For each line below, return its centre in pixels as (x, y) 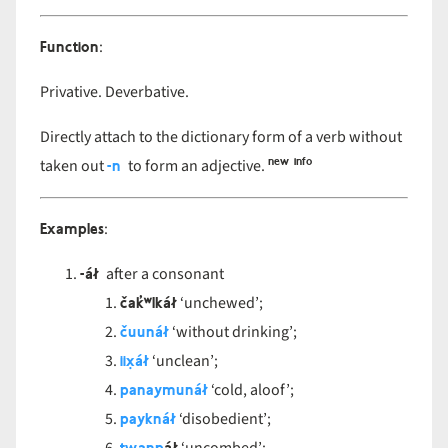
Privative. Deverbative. (114, 92)
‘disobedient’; (225, 419)
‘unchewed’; (220, 303)
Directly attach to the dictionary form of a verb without (221, 137)
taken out (73, 166)
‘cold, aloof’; (252, 390)
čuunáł (144, 332)
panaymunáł (164, 390)
